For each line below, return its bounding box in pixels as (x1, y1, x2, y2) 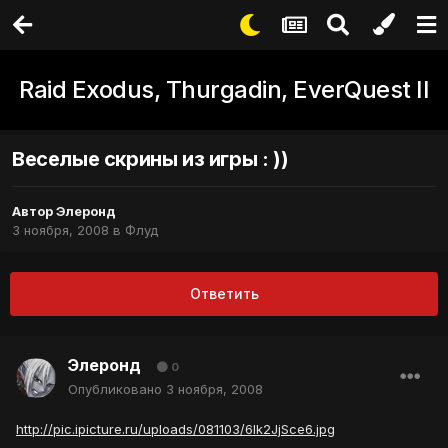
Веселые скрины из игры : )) (12, 147, 289, 172)
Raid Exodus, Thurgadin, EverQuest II (19, 75, 429, 104)
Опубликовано (68, 381, 166, 398)
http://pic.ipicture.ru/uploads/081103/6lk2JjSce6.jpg (16, 421, 335, 438)
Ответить (189, 285, 259, 303)
